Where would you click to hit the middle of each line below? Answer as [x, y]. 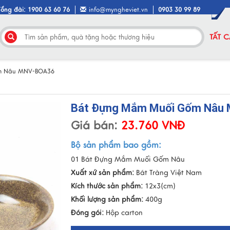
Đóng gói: [88, 213]
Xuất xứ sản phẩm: [103, 173]
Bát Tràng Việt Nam [168, 173]
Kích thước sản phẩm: [107, 186]
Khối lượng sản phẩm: [107, 199]
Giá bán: [94, 126]
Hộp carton [123, 213]
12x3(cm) [159, 186]
